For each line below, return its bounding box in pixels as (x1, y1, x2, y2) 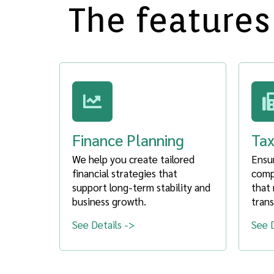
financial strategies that (72, 166, 177, 180)
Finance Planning (72, 129, 184, 150)
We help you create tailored (72, 152, 194, 166)
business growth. (72, 194, 146, 208)
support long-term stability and (72, 180, 210, 194)
